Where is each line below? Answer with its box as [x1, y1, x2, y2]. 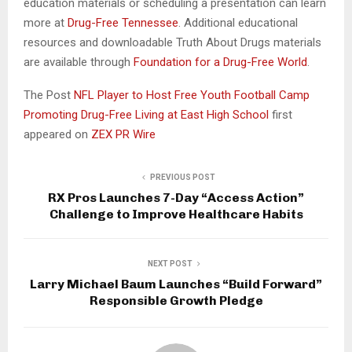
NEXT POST [147, 259, 192, 269]
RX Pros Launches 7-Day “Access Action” [48, 190, 304, 206]
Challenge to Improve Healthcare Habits [49, 207, 303, 222]
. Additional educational [178, 16, 298, 31]
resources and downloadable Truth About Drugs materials [24, 35, 321, 50]
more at [24, 16, 68, 31]
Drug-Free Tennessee [68, 16, 178, 31]
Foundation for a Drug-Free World [134, 55, 307, 70]
